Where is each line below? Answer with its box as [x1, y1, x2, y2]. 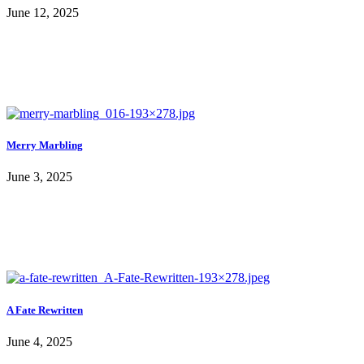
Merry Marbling [6, 139, 83, 152]
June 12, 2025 [6, 6, 79, 20]
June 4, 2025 [6, 334, 72, 349]
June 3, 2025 [6, 170, 72, 184]
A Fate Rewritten [6, 303, 83, 316]
